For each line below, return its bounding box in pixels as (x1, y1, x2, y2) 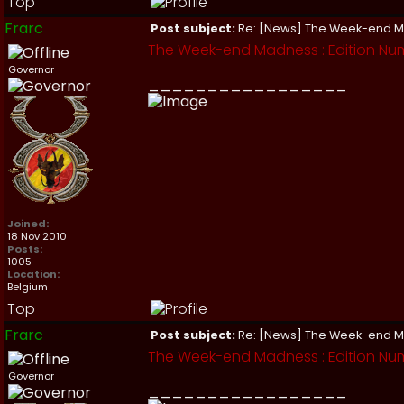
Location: (7, 267, 60, 281)
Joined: (7, 216, 49, 231)
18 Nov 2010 (7, 229, 67, 243)
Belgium (7, 280, 48, 294)
